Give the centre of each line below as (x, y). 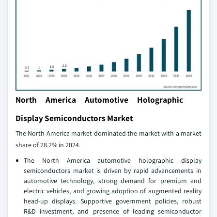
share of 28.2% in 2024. (48, 145)
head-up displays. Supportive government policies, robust (113, 201)
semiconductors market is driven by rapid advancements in (113, 170)
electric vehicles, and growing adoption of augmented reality (113, 191)
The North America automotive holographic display (113, 160)
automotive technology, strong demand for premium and (113, 181)
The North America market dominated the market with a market (108, 133)
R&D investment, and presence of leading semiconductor (113, 211)
